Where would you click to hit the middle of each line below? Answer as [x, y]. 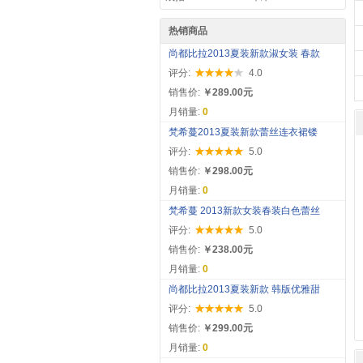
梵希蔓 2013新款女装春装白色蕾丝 [244, 211]
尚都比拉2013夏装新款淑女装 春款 [244, 53]
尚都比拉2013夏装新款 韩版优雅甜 [244, 289]
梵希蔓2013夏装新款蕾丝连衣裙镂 [243, 132]
